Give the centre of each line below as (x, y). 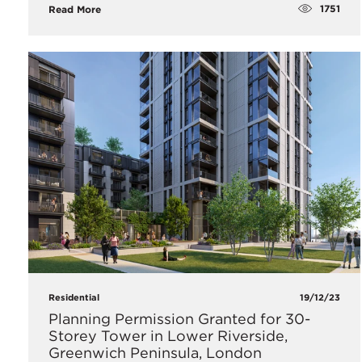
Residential (74, 298)
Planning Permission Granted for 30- (179, 319)
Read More (75, 9)
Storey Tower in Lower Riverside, (168, 336)
